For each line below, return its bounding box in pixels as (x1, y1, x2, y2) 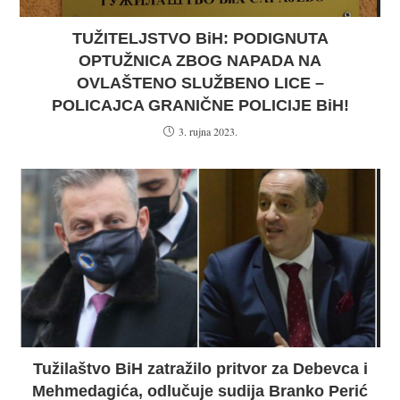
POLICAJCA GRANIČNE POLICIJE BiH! (51, 96, 349, 114)
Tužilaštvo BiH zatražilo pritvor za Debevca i (32, 360, 368, 378)
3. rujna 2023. (178, 124, 237, 138)
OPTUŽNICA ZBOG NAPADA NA (79, 52, 321, 70)
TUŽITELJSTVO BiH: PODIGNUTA (71, 29, 329, 47)
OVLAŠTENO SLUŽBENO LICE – (76, 74, 324, 92)
